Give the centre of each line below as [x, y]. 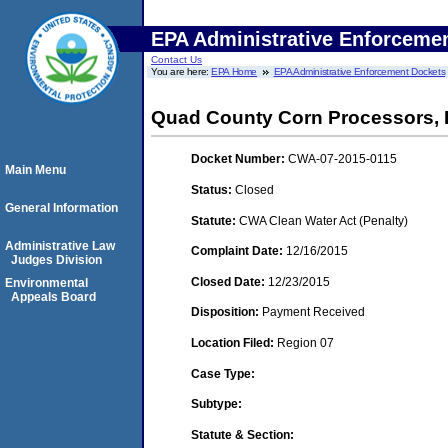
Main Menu [35, 170]
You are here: [181, 71]
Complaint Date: [238, 251]
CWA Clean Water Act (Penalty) [323, 220]
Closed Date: [229, 281]
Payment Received [313, 312]
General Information [61, 208]
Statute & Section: [242, 434]
